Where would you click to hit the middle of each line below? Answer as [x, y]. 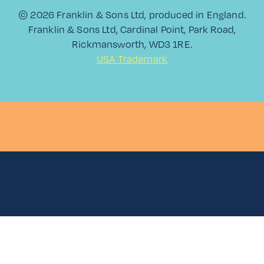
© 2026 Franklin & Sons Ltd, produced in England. [132, 15]
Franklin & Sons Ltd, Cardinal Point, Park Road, [132, 30]
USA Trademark [132, 59]
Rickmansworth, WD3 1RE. [132, 44]
